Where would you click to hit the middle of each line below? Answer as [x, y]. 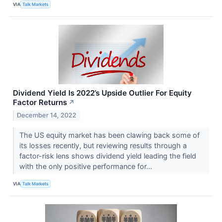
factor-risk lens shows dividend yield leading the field [108, 156]
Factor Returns [40, 102]
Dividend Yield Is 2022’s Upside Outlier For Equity [102, 93]
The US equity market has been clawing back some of [109, 135]
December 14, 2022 [47, 115]
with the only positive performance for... [86, 166]
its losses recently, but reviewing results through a [103, 145]
